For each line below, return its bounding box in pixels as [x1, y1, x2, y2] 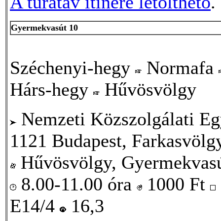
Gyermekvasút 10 [11, 22, 78, 33]
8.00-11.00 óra [16, 173, 137, 194]
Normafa [142, 57, 219, 78]
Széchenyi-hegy [10, 57, 135, 78]
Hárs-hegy [10, 78, 93, 100]
